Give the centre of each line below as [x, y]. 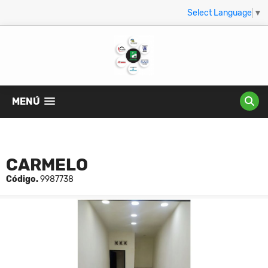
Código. [22, 179]
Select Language [220, 13]
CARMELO [47, 165]
